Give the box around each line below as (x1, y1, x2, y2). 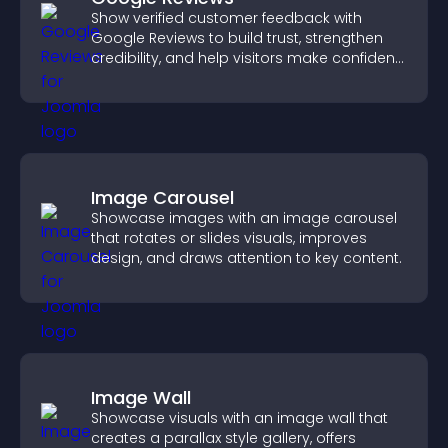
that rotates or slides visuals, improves (91, 228, 367, 248)
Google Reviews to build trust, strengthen (91, 28, 383, 48)
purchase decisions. (91, 68, 236, 88)
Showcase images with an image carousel (91, 208, 397, 228)
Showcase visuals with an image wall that (91, 408, 388, 428)
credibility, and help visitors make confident (91, 48, 400, 68)
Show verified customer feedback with (91, 8, 362, 28)
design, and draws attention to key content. (91, 248, 402, 268)
